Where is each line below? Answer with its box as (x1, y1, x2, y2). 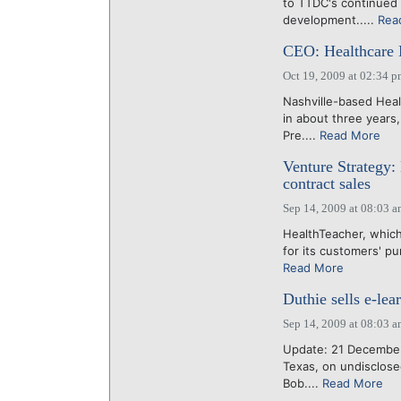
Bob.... (282, 376, 322, 390)
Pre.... (282, 128, 320, 142)
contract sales (282, 175, 371, 192)
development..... (282, 13, 378, 27)
